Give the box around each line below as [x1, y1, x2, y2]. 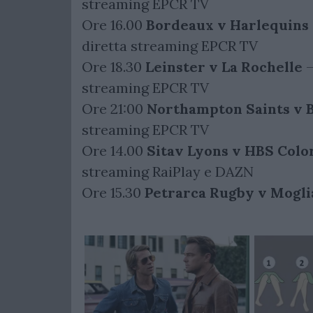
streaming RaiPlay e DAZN [82, 163, 254, 181]
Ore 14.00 [82, 142, 147, 160]
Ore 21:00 [82, 100, 143, 118]
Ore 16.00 [82, 16, 146, 34]
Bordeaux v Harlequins [146, 16, 309, 34]
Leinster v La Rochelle [145, 58, 303, 76]
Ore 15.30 [82, 184, 145, 202]
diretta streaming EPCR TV [82, 37, 258, 55]
